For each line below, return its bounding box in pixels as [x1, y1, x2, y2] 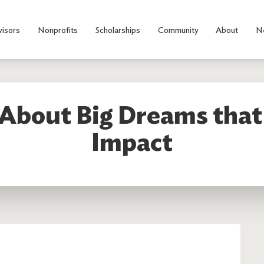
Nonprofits [37, 24, 78, 35]
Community [157, 24, 199, 35]
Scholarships [95, 24, 140, 35]
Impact [91, 127, 173, 157]
